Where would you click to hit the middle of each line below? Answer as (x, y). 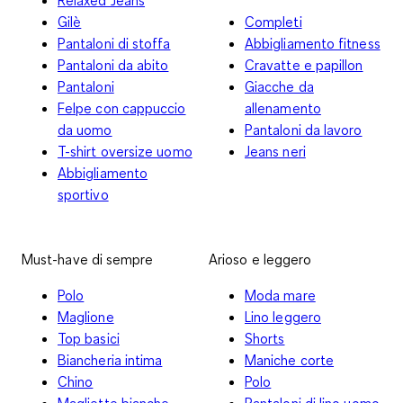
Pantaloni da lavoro (304, 129)
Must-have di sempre (88, 259)
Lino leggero (283, 316)
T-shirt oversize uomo (125, 151)
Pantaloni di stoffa (114, 43)
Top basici (89, 338)
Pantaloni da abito (113, 64)
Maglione (86, 316)
